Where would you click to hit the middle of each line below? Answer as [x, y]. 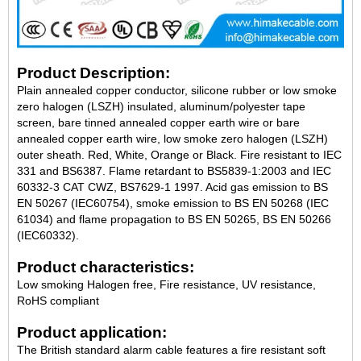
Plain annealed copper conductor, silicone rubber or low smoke [177, 90]
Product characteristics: [106, 267]
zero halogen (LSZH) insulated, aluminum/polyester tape [161, 106]
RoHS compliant [58, 300]
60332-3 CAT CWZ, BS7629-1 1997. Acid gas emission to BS [172, 187]
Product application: [92, 332]
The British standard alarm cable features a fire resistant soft [171, 349]
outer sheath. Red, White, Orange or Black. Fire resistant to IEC [179, 154]
